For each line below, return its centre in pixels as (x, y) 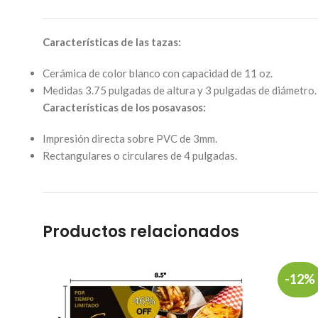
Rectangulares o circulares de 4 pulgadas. (140, 155)
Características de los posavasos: (124, 107)
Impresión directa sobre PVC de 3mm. (130, 138)
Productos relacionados (141, 231)
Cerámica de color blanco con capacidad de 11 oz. (158, 73)
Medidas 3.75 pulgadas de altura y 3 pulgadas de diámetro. (180, 90)
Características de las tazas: (112, 42)
